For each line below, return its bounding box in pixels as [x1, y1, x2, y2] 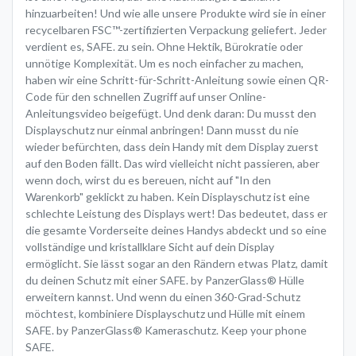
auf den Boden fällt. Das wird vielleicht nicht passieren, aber [25, 156, 319, 170]
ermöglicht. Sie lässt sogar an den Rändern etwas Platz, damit [25, 256, 328, 270]
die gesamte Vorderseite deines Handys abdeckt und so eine [25, 222, 327, 237]
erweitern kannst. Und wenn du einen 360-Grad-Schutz [25, 289, 300, 304]
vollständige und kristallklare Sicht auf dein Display [25, 239, 274, 253]
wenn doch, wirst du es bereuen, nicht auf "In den [25, 172, 271, 187]
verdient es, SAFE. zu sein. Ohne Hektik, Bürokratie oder [25, 39, 303, 53]
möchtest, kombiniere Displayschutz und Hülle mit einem [25, 306, 305, 320]
